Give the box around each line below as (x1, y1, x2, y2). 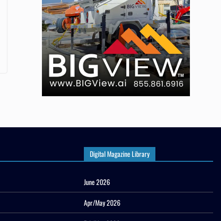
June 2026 (83, 177, 110, 187)
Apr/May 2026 (83, 197, 120, 208)
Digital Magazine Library (89, 148, 149, 159)
